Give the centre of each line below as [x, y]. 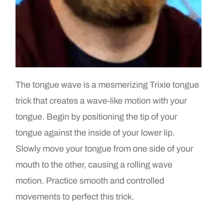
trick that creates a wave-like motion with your [101, 101]
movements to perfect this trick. [75, 197]
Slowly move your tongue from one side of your [105, 149]
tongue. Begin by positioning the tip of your [97, 117]
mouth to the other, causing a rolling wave [94, 165]
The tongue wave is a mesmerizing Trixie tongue [108, 85]
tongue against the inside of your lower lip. [95, 133]
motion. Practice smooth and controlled [90, 181]
